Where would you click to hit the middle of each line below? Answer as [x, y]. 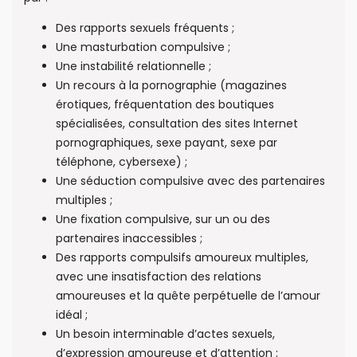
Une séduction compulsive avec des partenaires [190, 181]
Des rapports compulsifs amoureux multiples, [182, 258]
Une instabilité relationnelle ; [133, 67]
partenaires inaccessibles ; [129, 239]
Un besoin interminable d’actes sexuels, [165, 334]
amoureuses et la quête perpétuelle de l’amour [188, 296]
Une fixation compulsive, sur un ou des [163, 220]
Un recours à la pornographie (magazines [171, 86]
